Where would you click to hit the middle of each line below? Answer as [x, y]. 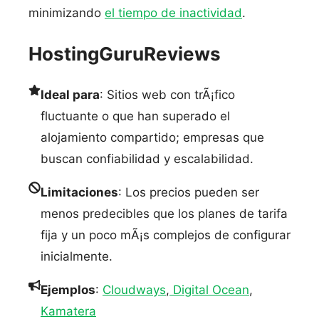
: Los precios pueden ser [189, 192]
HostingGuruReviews [125, 53]
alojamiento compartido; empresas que [152, 137]
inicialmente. [77, 256]
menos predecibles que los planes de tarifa [164, 213]
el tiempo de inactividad [173, 12]
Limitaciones [79, 192]
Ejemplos [68, 289]
